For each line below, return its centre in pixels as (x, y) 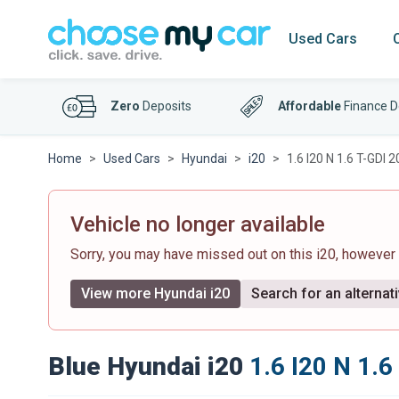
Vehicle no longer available (198, 224)
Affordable (310, 106)
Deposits (166, 106)
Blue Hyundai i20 (146, 366)
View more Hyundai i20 (155, 293)
